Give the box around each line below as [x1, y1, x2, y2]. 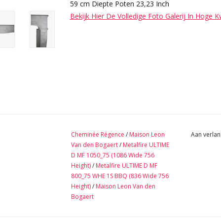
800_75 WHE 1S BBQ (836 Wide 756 [71, 172, 169, 181]
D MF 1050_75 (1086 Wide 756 [71, 151, 154, 160]
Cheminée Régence [71, 130, 124, 139]
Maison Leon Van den [96, 182, 155, 191]
